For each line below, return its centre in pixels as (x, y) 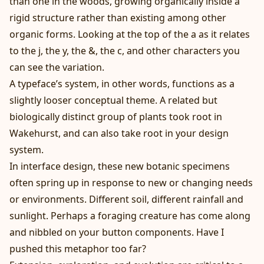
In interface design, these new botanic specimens (120, 166)
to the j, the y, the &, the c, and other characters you (125, 51)
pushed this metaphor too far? (78, 249)
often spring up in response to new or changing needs (131, 183)
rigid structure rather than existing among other (118, 18)
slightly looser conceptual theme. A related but (113, 100)
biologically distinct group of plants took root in (116, 117)
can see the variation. (57, 67)
